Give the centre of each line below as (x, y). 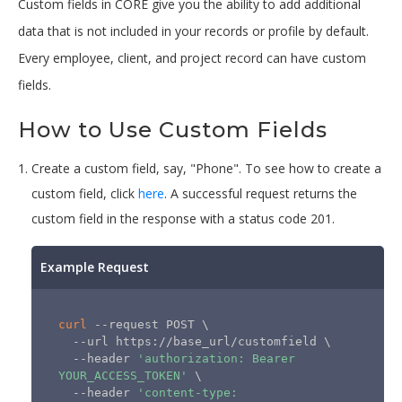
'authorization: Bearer (216, 358)
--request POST (144, 324)
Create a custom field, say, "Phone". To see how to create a (206, 168)
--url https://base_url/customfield (198, 341)
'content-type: (188, 393)
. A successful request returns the (261, 193)
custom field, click (85, 193)
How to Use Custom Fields (173, 130)
